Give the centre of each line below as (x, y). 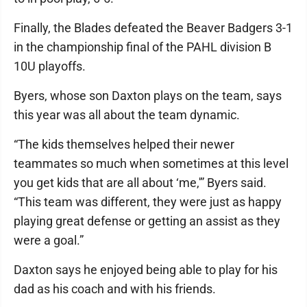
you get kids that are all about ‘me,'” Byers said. (140, 183)
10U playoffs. (50, 66)
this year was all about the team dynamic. (127, 115)
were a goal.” (49, 240)
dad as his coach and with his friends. (115, 289)
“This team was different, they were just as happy (148, 202)
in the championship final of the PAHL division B (143, 47)
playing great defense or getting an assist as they (147, 221)
